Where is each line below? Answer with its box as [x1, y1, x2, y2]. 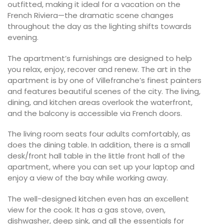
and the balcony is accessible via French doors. [7, 107, 182, 118]
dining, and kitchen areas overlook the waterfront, [7, 96, 192, 107]
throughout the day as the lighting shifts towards [7, 21, 191, 32]
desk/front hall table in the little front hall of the [7, 150, 185, 161]
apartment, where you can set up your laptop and [7, 161, 194, 172]
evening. [7, 32, 38, 43]
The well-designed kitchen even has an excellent [7, 193, 189, 204]
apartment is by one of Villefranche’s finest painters [7, 74, 201, 85]
